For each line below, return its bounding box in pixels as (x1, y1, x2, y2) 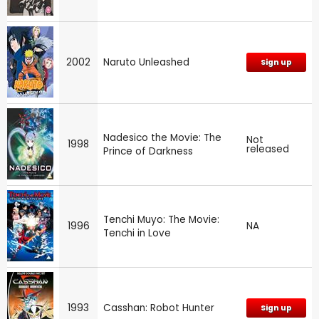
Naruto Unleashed (103, 56, 189, 70)
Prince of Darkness (103, 145, 193, 159)
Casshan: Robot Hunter (103, 301, 214, 315)
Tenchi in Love (103, 226, 171, 241)
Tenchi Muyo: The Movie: (103, 213, 219, 227)
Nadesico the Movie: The (103, 131, 221, 145)
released (246, 142, 289, 157)
